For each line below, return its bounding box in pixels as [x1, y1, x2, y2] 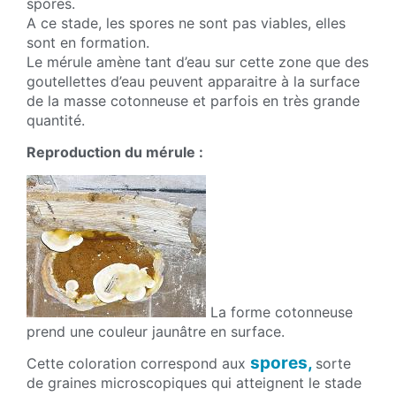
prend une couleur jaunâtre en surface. [27, 322, 285, 340]
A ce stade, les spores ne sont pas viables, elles [27, 13, 346, 32]
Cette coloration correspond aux [27, 354, 250, 372]
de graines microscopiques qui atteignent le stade [27, 373, 362, 392]
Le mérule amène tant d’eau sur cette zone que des [27, 52, 369, 71]
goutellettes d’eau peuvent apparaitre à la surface [27, 72, 360, 90]
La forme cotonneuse [206, 302, 353, 321]
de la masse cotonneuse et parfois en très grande [27, 91, 360, 110]
